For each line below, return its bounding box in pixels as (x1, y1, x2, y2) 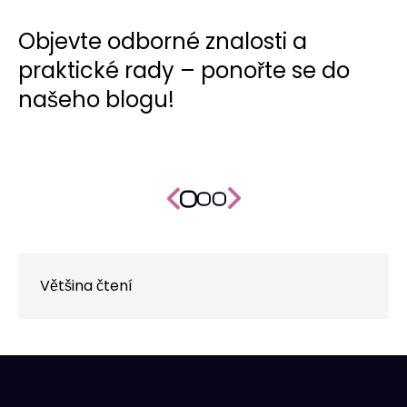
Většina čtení (40, 275, 133, 297)
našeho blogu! (18, 84, 174, 115)
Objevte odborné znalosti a (18, 26, 307, 57)
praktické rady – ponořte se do (18, 55, 350, 86)
